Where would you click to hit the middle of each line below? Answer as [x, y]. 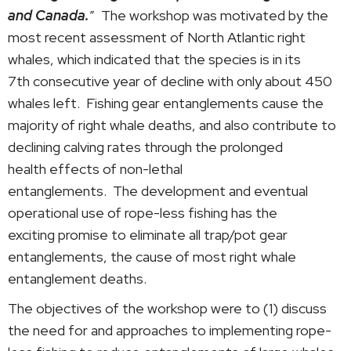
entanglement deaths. [77, 278]
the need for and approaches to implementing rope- [170, 330]
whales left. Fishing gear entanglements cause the [166, 103]
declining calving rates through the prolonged [145, 147]
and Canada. [49, 15]
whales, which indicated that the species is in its [154, 59]
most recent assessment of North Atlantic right [157, 37]
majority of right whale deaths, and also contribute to [172, 125]
